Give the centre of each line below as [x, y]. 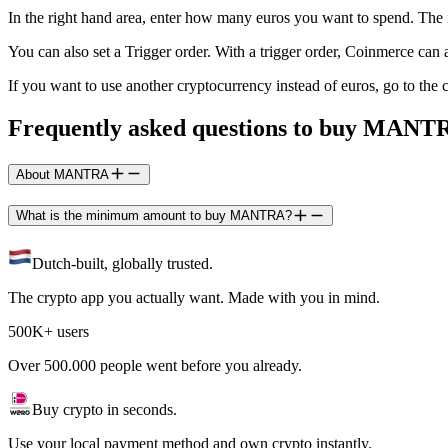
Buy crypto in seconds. [104, 409]
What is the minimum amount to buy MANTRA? [154, 216]
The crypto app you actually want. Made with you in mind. [194, 297]
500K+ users [48, 331]
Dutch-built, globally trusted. [122, 263]
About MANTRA [62, 174]
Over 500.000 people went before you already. [155, 365]
